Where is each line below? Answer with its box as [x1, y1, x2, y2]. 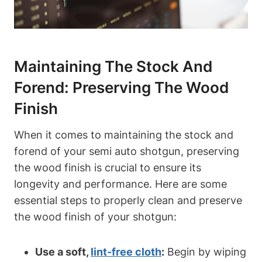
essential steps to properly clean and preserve [14, 194, 242, 207]
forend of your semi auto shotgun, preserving [14, 145, 239, 158]
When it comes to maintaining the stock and [14, 129, 233, 142]
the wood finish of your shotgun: [14, 211, 177, 223]
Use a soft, [35, 246, 91, 258]
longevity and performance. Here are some [14, 178, 227, 191]
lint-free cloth [91, 246, 161, 258]
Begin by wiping [164, 246, 246, 258]
